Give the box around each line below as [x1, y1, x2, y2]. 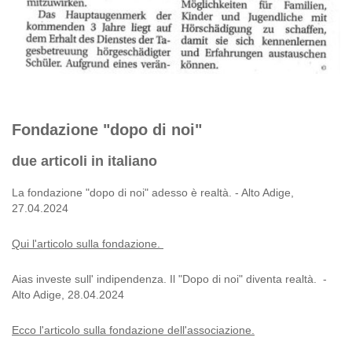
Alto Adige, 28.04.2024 [12, 288, 124, 301]
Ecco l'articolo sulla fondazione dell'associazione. [12, 323, 255, 336]
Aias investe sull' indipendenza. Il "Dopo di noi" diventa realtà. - [12, 272, 327, 285]
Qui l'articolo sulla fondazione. [12, 236, 163, 250]
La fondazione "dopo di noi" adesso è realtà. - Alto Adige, [12, 185, 294, 199]
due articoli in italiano [12, 152, 157, 169]
